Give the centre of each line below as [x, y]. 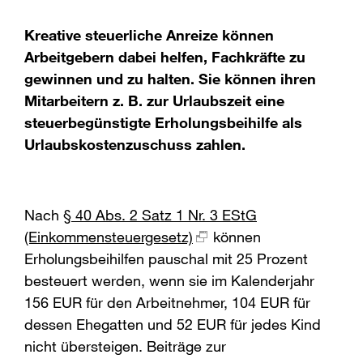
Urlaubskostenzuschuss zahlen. [135, 145]
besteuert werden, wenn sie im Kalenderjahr [169, 281]
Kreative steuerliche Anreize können [149, 35]
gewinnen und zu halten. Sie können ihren [170, 79]
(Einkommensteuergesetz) [109, 237]
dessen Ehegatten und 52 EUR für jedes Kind [173, 325]
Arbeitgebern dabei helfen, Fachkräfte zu [165, 57]
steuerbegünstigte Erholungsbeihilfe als [163, 123]
